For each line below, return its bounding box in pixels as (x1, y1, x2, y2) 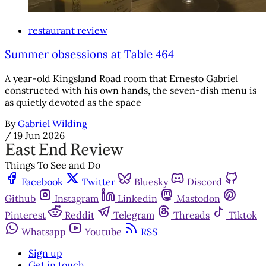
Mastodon (176, 192, 220, 205)
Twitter (82, 176, 115, 188)
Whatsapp (21, 226, 66, 238)
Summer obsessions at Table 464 (5, 47, 174, 62)
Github (5, 192, 36, 205)
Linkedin (118, 192, 157, 205)
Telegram (113, 209, 154, 221)
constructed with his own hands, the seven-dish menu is (5, 84, 256, 97)
